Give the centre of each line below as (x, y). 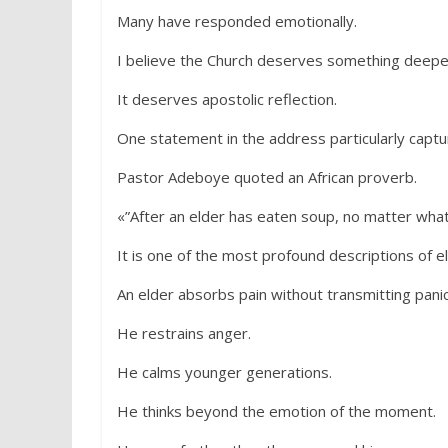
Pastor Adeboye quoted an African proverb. (267, 177)
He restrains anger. (184, 333)
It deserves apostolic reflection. (227, 99)
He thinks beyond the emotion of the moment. (276, 411)
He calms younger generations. (224, 372)
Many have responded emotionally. (237, 21)
